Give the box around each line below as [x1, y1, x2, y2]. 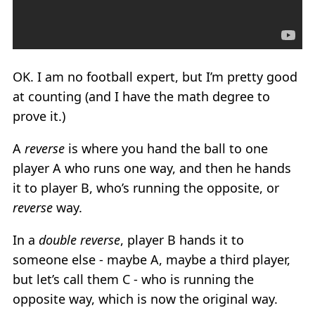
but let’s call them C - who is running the [13, 270, 254, 288]
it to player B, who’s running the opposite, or [13, 179, 279, 196]
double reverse [39, 231, 120, 248]
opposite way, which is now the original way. [13, 290, 278, 307]
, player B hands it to [120, 231, 244, 248]
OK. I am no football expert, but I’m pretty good [13, 67, 297, 85]
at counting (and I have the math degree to [13, 87, 270, 105]
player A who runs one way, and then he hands [13, 159, 291, 176]
